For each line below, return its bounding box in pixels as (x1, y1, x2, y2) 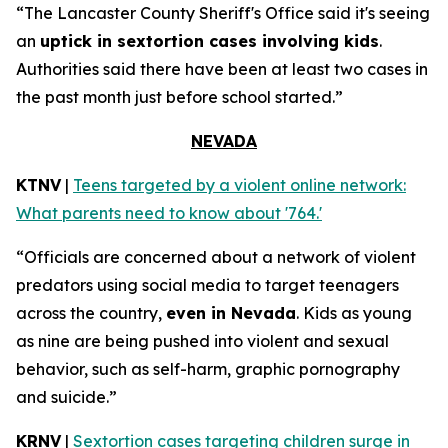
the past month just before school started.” (16, 87, 343, 107)
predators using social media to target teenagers (16, 275, 399, 295)
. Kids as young (296, 303, 412, 323)
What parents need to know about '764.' (16, 203, 322, 223)
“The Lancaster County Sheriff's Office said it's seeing (16, 3, 430, 23)
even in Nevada (166, 303, 296, 323)
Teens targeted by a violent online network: (73, 175, 406, 195)
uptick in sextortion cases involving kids (40, 31, 379, 51)
